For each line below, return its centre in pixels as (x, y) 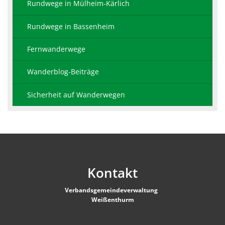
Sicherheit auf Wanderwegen (76, 94)
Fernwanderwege (56, 49)
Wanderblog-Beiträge (63, 72)
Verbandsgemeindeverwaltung (113, 190)
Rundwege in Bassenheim (71, 26)
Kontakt (113, 173)
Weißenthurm (113, 200)
